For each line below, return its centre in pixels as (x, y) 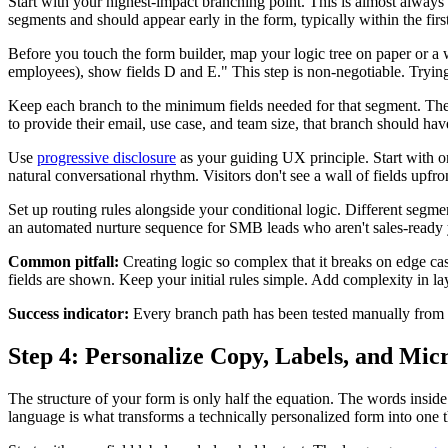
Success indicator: (68, 314)
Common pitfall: (63, 262)
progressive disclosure (106, 158)
